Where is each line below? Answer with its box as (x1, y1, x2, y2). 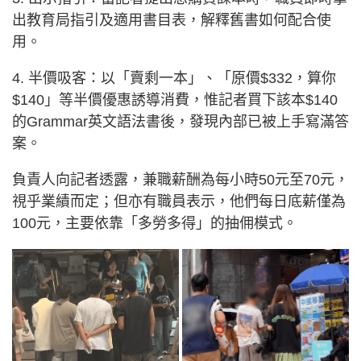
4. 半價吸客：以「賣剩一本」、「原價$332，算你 (12, 69, 336, 86)
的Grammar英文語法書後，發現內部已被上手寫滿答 (12, 113, 349, 130)
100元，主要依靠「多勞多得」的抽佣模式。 (12, 214, 297, 231)
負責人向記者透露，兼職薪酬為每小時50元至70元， (12, 171, 349, 188)
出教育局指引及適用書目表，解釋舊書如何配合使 (12, 11, 331, 28)
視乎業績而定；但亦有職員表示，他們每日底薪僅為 (12, 193, 346, 210)
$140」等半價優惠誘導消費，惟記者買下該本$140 (12, 91, 338, 108)
